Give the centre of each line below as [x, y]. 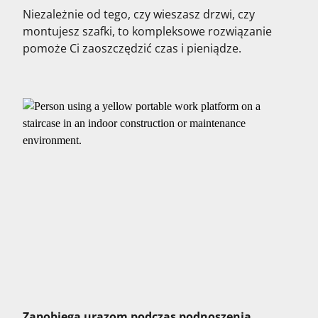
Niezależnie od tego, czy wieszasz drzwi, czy [139, 14]
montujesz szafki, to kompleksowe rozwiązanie [147, 31]
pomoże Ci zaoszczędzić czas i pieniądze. [133, 48]
